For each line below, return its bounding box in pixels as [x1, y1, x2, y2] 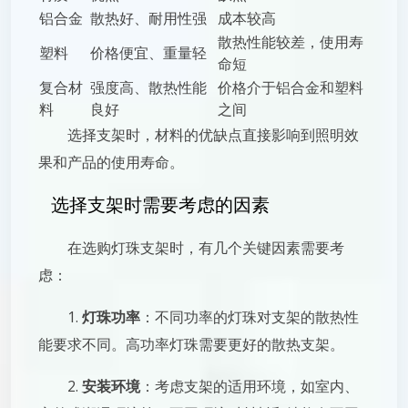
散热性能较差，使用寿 [218, 32, 363, 52]
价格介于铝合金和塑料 [218, 77, 363, 97]
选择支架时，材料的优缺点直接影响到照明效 [67, 125, 359, 145]
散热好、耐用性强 [90, 8, 207, 28]
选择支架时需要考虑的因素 [51, 195, 270, 215]
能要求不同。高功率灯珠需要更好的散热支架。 [38, 334, 344, 354]
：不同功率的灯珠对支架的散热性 [140, 307, 359, 327]
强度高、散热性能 [90, 77, 207, 97]
